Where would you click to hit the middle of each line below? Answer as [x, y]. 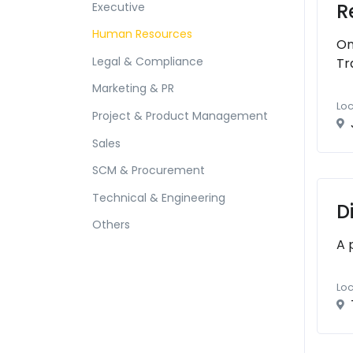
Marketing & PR [133, 89]
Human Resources [142, 34]
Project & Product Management [180, 115]
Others [111, 225]
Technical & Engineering [159, 197]
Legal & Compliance [148, 61]
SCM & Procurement [149, 171]
